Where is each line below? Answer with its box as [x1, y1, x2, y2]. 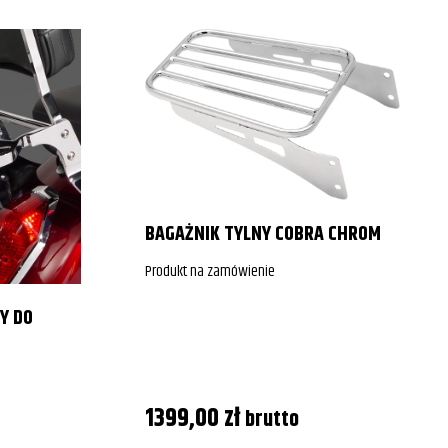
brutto [244, 403, 299, 437]
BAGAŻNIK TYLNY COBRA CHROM [144, 218, 381, 250]
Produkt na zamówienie [144, 258, 275, 284]
